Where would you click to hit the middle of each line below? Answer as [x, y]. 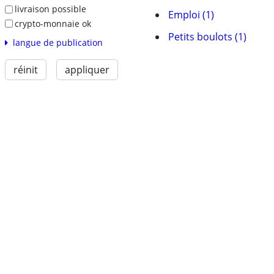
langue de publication [57, 43]
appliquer [87, 70]
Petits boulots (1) [207, 37]
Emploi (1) [191, 15]
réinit [25, 70]
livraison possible [50, 9]
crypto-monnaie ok [53, 23]
